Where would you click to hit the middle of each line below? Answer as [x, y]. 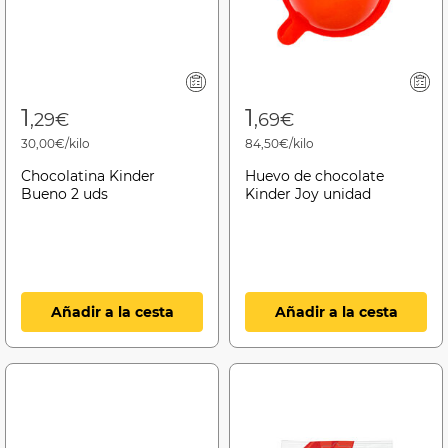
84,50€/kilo [279, 143]
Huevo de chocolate [314, 175]
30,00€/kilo [55, 143]
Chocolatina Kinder [88, 175]
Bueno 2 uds [64, 193]
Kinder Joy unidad [308, 193]
